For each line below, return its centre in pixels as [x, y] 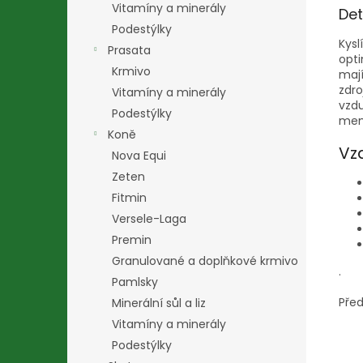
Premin [132, 240]
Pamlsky [135, 282]
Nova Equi [139, 156]
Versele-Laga [149, 219]
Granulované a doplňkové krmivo [205, 261]
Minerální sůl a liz [159, 303]
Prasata [129, 50]
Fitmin [129, 198]
